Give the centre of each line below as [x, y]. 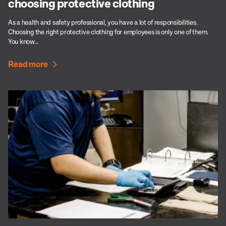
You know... [23, 42]
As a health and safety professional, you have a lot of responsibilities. [103, 22]
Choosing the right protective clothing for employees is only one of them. [108, 32]
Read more [28, 64]
